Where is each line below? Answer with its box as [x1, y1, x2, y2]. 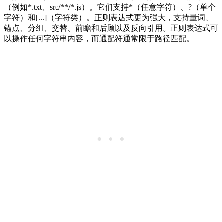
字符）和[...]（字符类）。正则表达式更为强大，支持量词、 [4, 13, 213, 22]
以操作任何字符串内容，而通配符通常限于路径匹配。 [4, 34, 194, 43]
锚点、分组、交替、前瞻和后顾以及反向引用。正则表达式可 [4, 24, 218, 33]
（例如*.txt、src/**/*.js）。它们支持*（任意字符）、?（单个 [4, 3, 216, 12]
